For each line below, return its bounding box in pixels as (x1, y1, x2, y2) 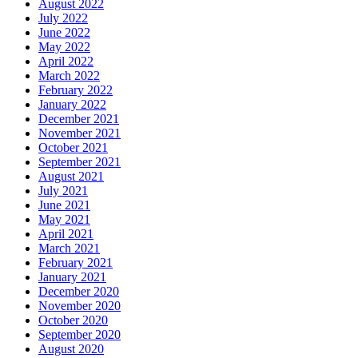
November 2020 (38, 299, 121, 313)
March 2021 (38, 241, 100, 256)
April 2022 (38, 54, 93, 69)
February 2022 (38, 83, 113, 97)
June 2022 (38, 26, 90, 40)
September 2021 (38, 155, 121, 169)
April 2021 (38, 227, 93, 241)
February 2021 (38, 256, 113, 270)
